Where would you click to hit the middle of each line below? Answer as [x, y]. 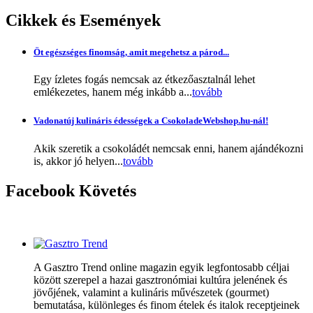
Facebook [40, 190]
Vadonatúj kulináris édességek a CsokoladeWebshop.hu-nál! [151, 121]
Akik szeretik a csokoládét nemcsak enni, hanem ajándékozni [168, 148]
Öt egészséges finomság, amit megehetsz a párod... [131, 52]
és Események [109, 20]
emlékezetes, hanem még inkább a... [113, 92]
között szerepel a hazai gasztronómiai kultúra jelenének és [160, 280]
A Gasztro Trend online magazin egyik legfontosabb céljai [161, 268]
